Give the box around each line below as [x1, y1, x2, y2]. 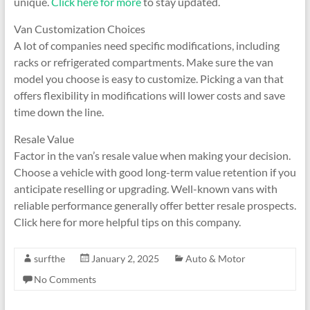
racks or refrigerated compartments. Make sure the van [13, 55, 273, 69]
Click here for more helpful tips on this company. [13, 215, 241, 228]
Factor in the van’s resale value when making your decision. [13, 149, 291, 162]
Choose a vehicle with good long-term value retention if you [13, 165, 296, 179]
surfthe [33, 253, 65, 264]
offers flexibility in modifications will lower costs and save [13, 89, 285, 102]
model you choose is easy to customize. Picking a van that [13, 72, 284, 85]
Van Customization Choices [13, 22, 145, 35]
